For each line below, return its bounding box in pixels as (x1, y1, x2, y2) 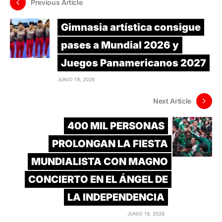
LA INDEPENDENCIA (67, 191, 165, 203)
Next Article (153, 97, 191, 106)
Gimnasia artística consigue (61, 21, 201, 33)
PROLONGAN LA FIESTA (52, 137, 168, 150)
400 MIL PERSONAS (67, 119, 165, 132)
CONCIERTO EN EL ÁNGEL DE (28, 173, 168, 185)
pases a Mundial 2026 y (61, 39, 179, 51)
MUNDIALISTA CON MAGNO (31, 155, 168, 167)
